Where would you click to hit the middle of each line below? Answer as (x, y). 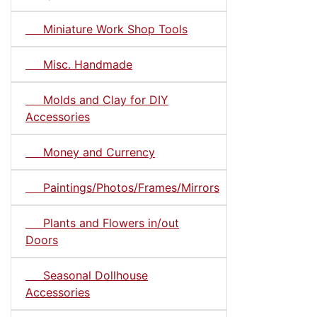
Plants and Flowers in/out (102, 223)
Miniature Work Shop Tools (106, 29)
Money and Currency (90, 152)
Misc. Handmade (79, 64)
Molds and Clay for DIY (97, 99)
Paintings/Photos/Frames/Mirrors (122, 187)
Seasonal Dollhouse (87, 275)
